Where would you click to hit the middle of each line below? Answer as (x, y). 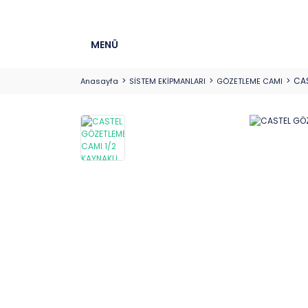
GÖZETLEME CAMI (250, 81)
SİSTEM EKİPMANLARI (167, 81)
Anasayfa (99, 81)
